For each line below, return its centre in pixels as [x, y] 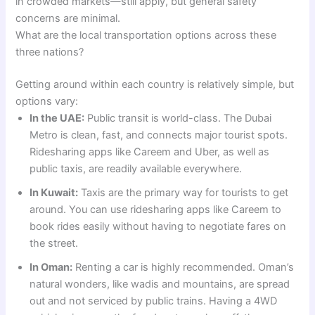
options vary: [47, 101]
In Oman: [51, 267]
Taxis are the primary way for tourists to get [184, 192]
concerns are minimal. [68, 18]
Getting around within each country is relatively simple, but [155, 84]
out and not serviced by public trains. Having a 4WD [154, 301]
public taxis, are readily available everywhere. [136, 168]
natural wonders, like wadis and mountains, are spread [160, 284]
